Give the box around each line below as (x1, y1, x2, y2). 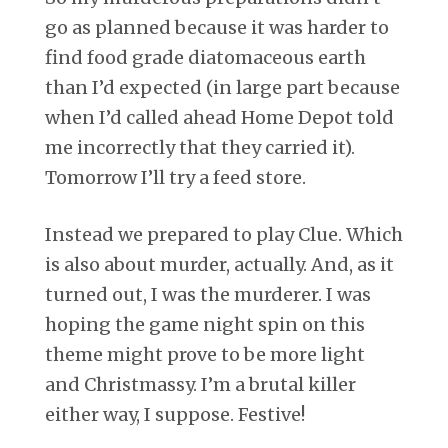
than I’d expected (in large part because (45, 75, 400, 99)
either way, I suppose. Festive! (45, 402, 305, 426)
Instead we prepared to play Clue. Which (45, 222, 403, 246)
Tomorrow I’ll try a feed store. (45, 165, 306, 189)
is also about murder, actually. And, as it (45, 252, 394, 276)
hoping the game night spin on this (45, 312, 365, 336)
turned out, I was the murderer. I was (45, 282, 371, 306)
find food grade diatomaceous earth (45, 45, 366, 69)
